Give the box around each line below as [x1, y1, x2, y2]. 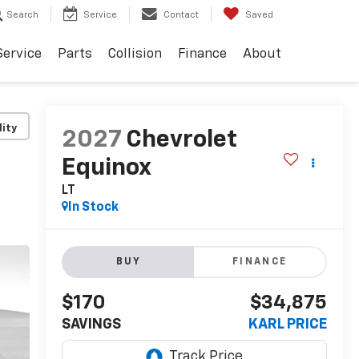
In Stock [67, 201, 119, 215]
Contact [163, 10, 199, 20]
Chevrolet [125, 128, 237, 153]
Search [6, 10, 38, 20]
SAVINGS [61, 317, 121, 333]
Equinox [61, 156, 151, 181]
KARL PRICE [248, 317, 327, 333]
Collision [108, 47, 162, 62]
